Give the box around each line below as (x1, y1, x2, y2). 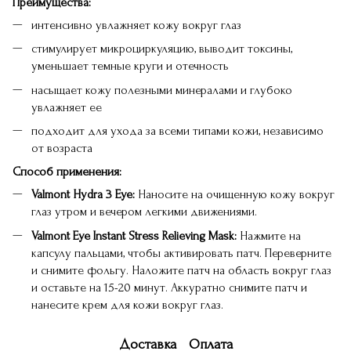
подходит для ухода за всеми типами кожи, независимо (31, 123, 324, 138)
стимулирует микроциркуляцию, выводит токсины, (31, 42, 292, 56)
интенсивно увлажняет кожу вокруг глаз (31, 17, 241, 32)
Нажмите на (237, 228, 301, 243)
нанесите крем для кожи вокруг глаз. (31, 297, 223, 312)
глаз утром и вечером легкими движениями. (31, 204, 257, 219)
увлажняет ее (31, 100, 102, 114)
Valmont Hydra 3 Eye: (31, 187, 135, 202)
